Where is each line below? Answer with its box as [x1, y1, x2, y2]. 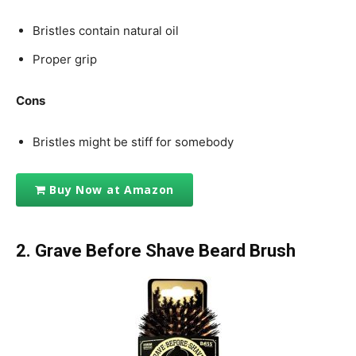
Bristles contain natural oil [33, 22, 179, 38]
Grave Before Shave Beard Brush [35, 240, 296, 261]
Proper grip [33, 51, 97, 67]
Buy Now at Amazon [49, 182, 175, 198]
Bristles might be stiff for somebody [33, 133, 234, 149]
